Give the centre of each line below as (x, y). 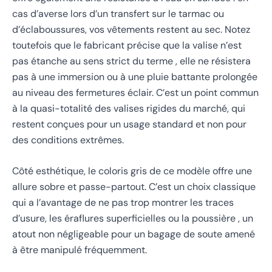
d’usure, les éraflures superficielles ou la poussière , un (133, 219)
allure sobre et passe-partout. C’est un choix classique (134, 187)
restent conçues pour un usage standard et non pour (129, 124)
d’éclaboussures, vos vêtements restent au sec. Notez (131, 29)
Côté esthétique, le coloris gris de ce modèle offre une (132, 171)
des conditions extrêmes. (68, 140)
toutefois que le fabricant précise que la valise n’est (127, 45)
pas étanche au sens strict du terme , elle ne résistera (131, 61)
